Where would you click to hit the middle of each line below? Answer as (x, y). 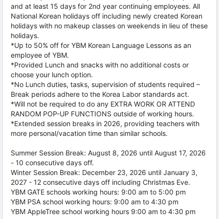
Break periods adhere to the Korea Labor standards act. (100, 94)
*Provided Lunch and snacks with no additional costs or (100, 65)
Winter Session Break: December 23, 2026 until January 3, (104, 172)
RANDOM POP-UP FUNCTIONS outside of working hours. (102, 114)
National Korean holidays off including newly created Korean (107, 16)
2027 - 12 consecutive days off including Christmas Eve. (100, 182)
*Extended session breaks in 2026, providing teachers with (105, 123)
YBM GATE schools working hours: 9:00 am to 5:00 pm (98, 192)
